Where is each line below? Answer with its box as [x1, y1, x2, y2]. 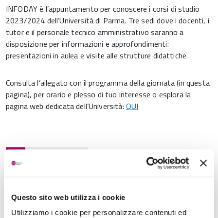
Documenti [6, 181, 53, 196]
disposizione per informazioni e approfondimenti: [6, 38, 169, 50]
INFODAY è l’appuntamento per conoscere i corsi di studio [6, 3, 200, 15]
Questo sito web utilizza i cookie [11, 193, 126, 201]
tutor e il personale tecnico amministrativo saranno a [6, 26, 184, 38]
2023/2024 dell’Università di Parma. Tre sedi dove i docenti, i [6, 15, 209, 27]
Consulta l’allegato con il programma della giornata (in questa [6, 77, 210, 89]
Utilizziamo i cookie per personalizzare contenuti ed [11, 208, 186, 217]
